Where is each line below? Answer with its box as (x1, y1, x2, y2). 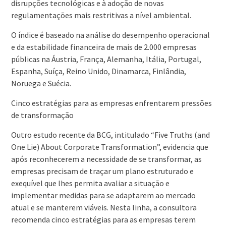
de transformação (11, 110, 74, 121)
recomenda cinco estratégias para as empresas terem (11, 214, 196, 225)
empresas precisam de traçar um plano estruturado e (11, 166, 194, 177)
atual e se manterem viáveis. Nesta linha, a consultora (11, 202, 197, 213)
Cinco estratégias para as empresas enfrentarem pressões (11, 98, 212, 108)
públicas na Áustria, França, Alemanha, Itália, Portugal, (11, 54, 201, 65)
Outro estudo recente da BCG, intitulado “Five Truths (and (11, 130, 210, 140)
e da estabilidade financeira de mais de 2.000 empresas (11, 42, 197, 52)
